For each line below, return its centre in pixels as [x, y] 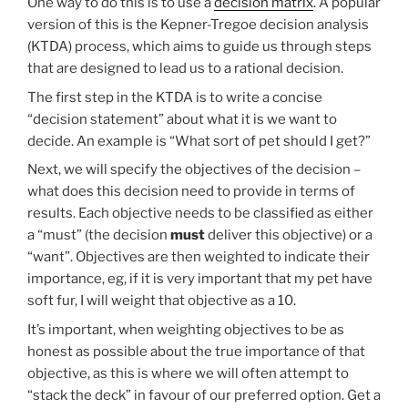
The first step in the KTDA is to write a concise [175, 97]
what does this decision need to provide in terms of [191, 192]
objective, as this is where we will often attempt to [188, 373]
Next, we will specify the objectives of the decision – [194, 170]
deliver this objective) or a [289, 235]
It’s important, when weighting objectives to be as [186, 329]
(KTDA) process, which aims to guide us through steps [199, 47]
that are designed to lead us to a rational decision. [185, 69]
